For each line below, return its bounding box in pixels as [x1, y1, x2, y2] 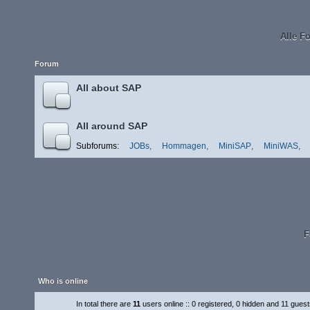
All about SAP [76, 82, 141, 93]
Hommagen [162, 141, 206, 151]
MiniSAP [219, 141, 251, 151]
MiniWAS [264, 141, 298, 151]
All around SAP [76, 120, 147, 131]
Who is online [38, 277, 88, 285]
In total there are [76, 300, 133, 308]
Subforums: [76, 141, 121, 151]
